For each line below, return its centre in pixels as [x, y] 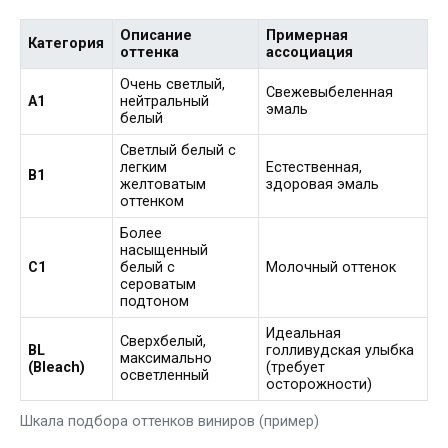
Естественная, [314, 168]
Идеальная [304, 334]
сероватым [158, 285]
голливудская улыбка [340, 351]
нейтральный [165, 102]
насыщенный [164, 251]
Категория [66, 44]
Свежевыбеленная [330, 93]
